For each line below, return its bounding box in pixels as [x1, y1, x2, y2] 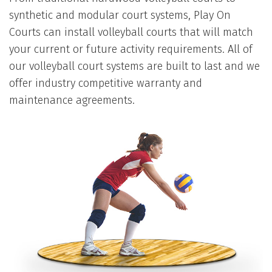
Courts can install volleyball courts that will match [9, 27, 253, 38]
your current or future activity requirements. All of [9, 44, 253, 55]
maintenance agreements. [9, 95, 135, 106]
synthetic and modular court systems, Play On [9, 10, 231, 21]
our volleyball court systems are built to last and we [9, 61, 260, 72]
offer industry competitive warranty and [9, 78, 202, 89]
